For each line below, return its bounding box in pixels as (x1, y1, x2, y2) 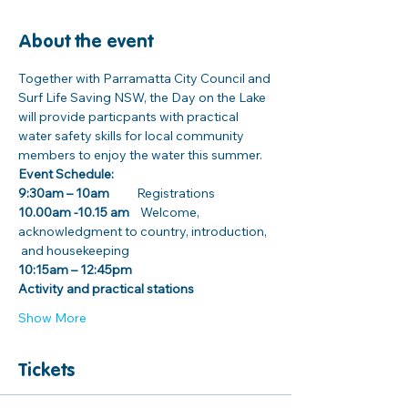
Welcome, (129, 204, 202, 220)
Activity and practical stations (18, 280, 194, 297)
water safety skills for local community (18, 127, 247, 144)
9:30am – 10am (18, 185, 112, 201)
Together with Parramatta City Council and (18, 70, 273, 87)
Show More (18, 310, 87, 326)
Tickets (18, 362, 75, 381)
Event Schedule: (18, 166, 114, 182)
